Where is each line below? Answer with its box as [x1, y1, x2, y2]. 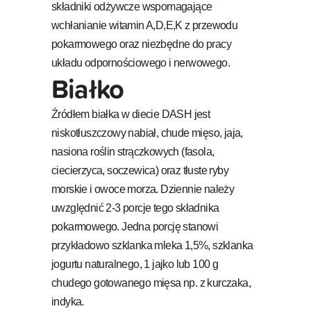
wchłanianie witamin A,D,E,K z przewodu [51, 19, 238, 31]
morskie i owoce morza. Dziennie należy [51, 183, 235, 195]
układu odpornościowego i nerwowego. [51, 56, 230, 69]
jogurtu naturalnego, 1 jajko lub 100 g [51, 258, 219, 270]
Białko [51, 68, 124, 108]
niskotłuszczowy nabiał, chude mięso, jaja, [51, 126, 243, 139]
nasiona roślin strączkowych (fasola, [51, 145, 215, 158]
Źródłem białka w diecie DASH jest [51, 108, 210, 120]
